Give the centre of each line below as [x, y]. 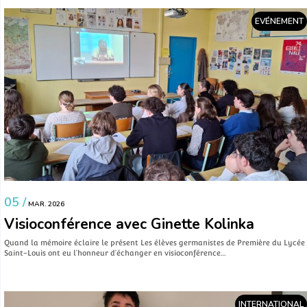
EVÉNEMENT [279, 22]
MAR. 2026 [45, 204]
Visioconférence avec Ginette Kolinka [129, 224]
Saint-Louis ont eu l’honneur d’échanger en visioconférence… [115, 253]
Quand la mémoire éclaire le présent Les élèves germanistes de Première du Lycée [155, 242]
